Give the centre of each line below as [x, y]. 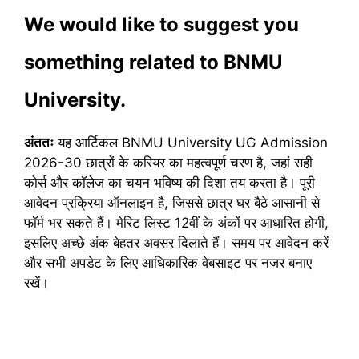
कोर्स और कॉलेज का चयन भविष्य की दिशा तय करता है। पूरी [169, 183]
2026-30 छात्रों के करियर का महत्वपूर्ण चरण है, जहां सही [168, 163]
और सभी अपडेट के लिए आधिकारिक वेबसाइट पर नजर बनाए [168, 263]
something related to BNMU [153, 63]
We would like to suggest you [161, 25]
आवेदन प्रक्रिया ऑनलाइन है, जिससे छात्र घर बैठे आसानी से [172, 203]
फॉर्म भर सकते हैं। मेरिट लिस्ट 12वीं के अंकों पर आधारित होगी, [176, 223]
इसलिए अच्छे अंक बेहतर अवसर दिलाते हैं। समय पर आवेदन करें [176, 243]
